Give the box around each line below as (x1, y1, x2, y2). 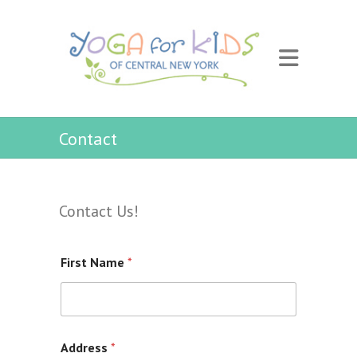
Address (61, 339, 111, 355)
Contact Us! (59, 200, 139, 222)
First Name (61, 253, 127, 270)
